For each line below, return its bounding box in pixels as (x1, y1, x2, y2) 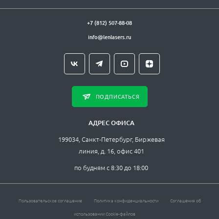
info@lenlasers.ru (88, 32, 131, 41)
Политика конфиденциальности (93, 197, 158, 204)
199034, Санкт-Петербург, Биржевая (58, 134, 165, 144)
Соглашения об (170, 197, 201, 204)
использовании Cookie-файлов (74, 210, 135, 217)
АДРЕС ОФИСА (88, 118, 134, 127)
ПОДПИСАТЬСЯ (95, 92, 140, 100)
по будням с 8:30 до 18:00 (74, 163, 148, 172)
